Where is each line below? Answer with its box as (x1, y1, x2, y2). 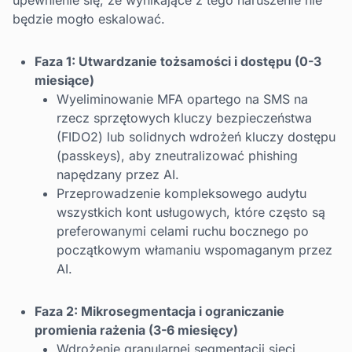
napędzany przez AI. (57, 167, 179, 183)
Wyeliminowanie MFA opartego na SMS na (57, 91, 308, 108)
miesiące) (35, 72, 94, 89)
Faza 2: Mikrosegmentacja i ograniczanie (35, 303, 284, 320)
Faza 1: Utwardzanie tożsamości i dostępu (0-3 (35, 53, 321, 70)
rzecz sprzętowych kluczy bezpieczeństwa (57, 110, 312, 126)
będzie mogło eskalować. (13, 11, 165, 27)
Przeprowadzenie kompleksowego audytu (57, 185, 306, 202)
